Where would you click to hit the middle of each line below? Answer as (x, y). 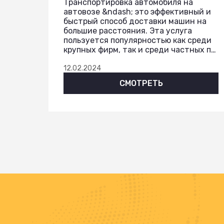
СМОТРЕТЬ (141, 83)
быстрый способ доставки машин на (135, 21)
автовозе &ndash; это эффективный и (137, 11)
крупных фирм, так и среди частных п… (140, 49)
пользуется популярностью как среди (137, 40)
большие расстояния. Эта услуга (128, 30)
